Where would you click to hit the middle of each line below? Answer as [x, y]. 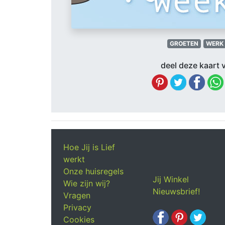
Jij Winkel [171, 179]
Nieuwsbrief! [176, 191]
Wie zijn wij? [87, 183]
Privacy [77, 207]
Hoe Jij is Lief [89, 147]
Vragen [77, 195]
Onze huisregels [93, 171]
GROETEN [184, 43]
